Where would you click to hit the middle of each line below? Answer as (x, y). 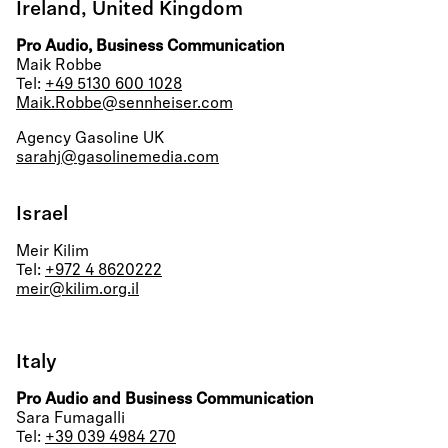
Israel (42, 215)
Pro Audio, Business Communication (150, 47)
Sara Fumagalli (70, 419)
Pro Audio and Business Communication (165, 400)
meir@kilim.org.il (77, 290)
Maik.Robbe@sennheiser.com (124, 104)
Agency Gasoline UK (90, 139)
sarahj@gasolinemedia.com (117, 158)
